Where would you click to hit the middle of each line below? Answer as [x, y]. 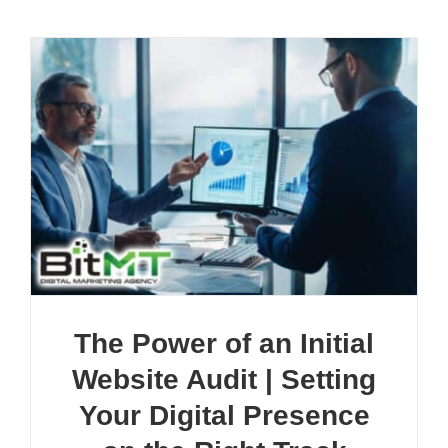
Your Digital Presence [224, 415]
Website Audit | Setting [224, 379]
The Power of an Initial [224, 343]
